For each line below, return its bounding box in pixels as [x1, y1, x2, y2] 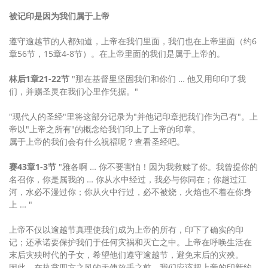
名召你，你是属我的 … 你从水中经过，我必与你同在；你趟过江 [9, 173, 246, 185]
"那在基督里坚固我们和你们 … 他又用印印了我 [69, 73, 246, 84]
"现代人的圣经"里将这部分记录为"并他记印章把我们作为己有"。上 [9, 111, 258, 122]
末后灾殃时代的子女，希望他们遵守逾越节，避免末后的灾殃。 [9, 249, 243, 260]
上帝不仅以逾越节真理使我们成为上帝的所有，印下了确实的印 [9, 224, 243, 235]
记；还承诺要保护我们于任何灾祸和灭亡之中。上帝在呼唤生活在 [9, 236, 252, 248]
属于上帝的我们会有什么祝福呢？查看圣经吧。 [9, 136, 185, 147]
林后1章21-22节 [9, 73, 69, 84]
